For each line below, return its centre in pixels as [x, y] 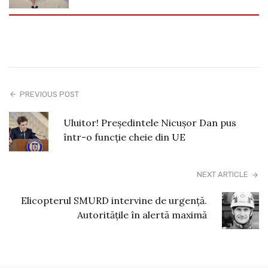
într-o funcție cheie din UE [124, 137]
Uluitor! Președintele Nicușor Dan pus [150, 123]
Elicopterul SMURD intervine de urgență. [114, 200]
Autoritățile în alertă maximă [142, 214]
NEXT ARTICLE [222, 174]
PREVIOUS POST [50, 94]
